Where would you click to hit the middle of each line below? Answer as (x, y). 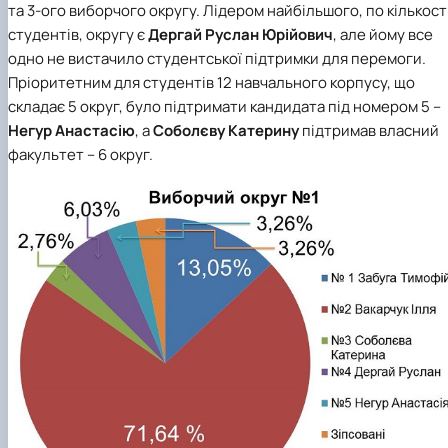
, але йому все (383, 34)
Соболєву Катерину (226, 130)
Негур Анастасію (71, 130)
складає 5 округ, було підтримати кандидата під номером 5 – (224, 106)
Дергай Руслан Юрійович (240, 34)
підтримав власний (369, 130)
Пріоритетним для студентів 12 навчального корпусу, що (211, 82)
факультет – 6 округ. (80, 154)
